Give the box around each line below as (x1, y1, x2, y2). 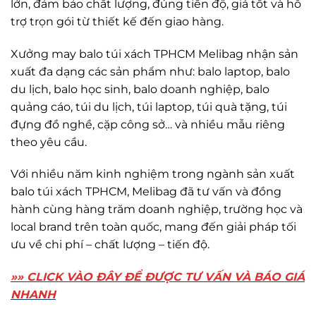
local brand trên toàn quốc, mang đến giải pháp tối (11, 205, 296, 219)
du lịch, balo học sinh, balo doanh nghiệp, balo (11, 67, 269, 81)
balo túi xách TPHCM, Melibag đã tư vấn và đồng (11, 170, 281, 184)
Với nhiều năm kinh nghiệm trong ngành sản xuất (11, 152, 295, 166)
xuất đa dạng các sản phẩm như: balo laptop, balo (11, 49, 290, 63)
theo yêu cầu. (11, 120, 87, 134)
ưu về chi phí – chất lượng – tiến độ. (11, 223, 209, 237)
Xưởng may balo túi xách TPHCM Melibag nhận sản (11, 32, 298, 46)
